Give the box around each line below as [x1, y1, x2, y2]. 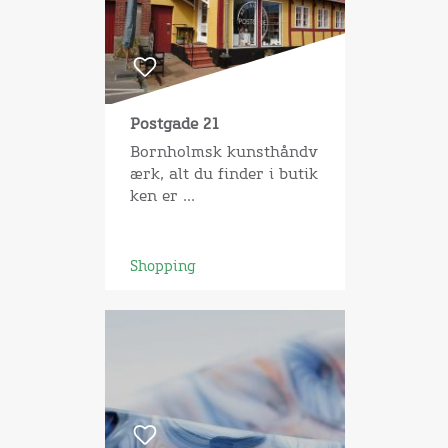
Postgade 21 [129, 117, 219, 132]
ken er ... [129, 188, 195, 204]
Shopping [129, 260, 196, 274]
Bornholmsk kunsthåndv [129, 144, 318, 160]
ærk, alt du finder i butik [129, 166, 318, 182]
